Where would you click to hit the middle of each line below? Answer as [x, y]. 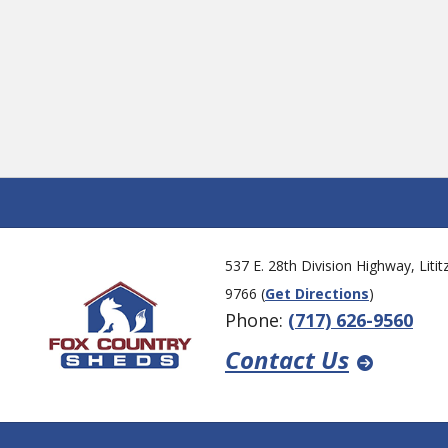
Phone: [256, 319]
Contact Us [286, 359]
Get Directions [316, 293]
